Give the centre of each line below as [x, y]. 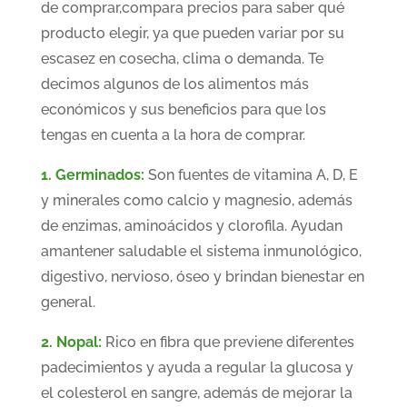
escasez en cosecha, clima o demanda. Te [182, 59]
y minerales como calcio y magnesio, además [196, 201]
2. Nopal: [71, 342]
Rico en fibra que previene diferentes [228, 342]
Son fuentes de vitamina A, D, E [251, 175]
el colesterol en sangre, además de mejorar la [196, 393]
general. [68, 303]
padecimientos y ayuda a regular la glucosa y [197, 368]
